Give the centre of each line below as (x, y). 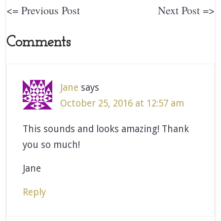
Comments (39, 42)
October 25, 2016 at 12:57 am (122, 103)
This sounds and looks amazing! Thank (106, 129)
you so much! (52, 145)
